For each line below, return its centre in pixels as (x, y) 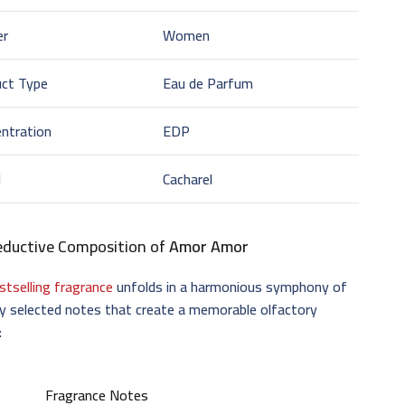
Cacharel (188, 179)
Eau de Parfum (208, 83)
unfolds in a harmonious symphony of (231, 286)
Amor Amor (209, 246)
